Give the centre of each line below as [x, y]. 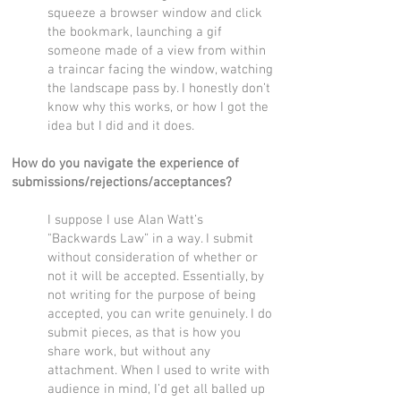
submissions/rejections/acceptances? [122, 183]
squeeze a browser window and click [155, 13]
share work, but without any [129, 352]
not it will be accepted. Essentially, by [156, 277]
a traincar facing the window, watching [160, 70]
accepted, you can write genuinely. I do [160, 314]
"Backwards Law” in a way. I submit [150, 239]
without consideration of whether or [153, 258]
